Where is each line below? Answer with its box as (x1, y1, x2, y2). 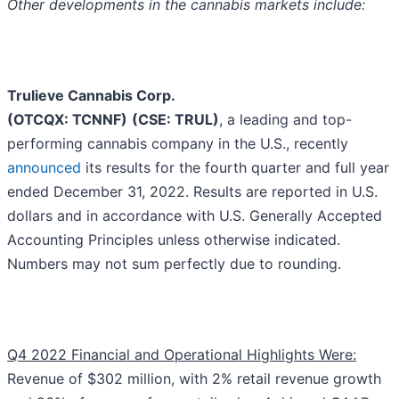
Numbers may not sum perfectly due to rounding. (7, 255, 341, 273)
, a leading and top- (219, 110, 352, 129)
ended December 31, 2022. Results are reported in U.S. (7, 183, 378, 201)
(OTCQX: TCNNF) (7, 110, 127, 129)
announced (7, 159, 81, 177)
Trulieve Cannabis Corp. (7, 86, 175, 105)
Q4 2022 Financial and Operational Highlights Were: (7, 346, 356, 364)
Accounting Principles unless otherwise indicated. (7, 231, 340, 249)
